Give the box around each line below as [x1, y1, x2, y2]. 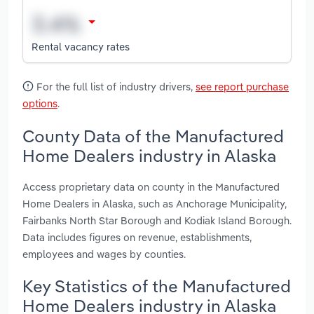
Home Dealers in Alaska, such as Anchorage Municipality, [22, 196, 287, 210]
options [22, 97, 57, 111]
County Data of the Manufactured [22, 125, 284, 146]
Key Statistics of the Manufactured [22, 275, 291, 296]
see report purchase [196, 80, 289, 94]
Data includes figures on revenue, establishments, [22, 230, 252, 244]
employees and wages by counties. [22, 247, 186, 261]
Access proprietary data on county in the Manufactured [22, 179, 280, 193]
